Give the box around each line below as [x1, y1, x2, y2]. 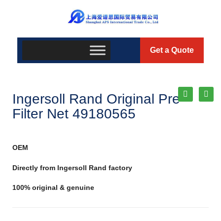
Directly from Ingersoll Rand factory [12, 163, 132, 172]
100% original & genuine [12, 184, 94, 192]
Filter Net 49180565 [12, 106, 136, 122]
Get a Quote [150, 46, 194, 55]
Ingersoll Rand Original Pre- [12, 91, 184, 107]
